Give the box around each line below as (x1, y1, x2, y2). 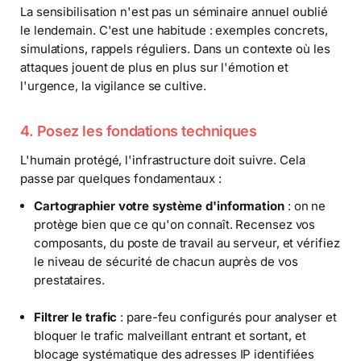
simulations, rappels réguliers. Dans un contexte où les (20, 40, 330, 56)
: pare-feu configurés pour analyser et (117, 309, 337, 325)
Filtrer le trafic (34, 309, 118, 325)
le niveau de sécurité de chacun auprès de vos (34, 253, 298, 269)
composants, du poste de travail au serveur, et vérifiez (34, 234, 340, 251)
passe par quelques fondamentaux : (20, 171, 222, 187)
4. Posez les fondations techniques (20, 122, 257, 139)
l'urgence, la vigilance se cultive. (20, 77, 206, 93)
